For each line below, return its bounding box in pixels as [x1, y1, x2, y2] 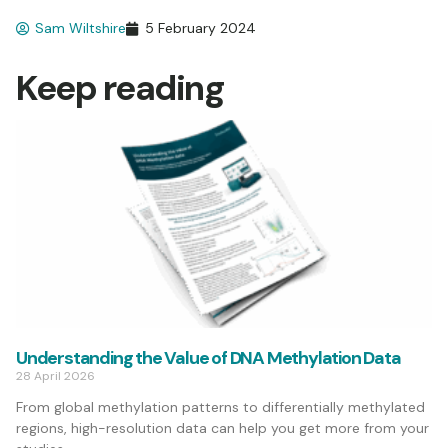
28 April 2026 [16, 368, 95, 385]
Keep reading [16, 65, 224, 112]
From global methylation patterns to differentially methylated [16, 398, 425, 417]
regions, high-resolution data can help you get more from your [16, 419, 429, 438]
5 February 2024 [145, 19, 256, 38]
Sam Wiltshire [35, 19, 126, 38]
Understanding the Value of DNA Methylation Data [16, 346, 401, 371]
